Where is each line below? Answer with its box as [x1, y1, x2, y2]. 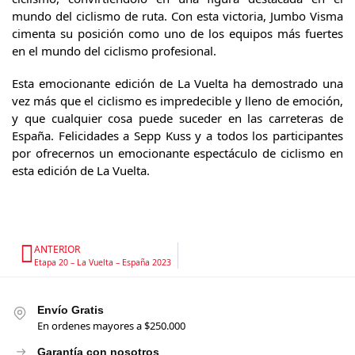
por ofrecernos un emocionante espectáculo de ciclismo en [12, 145, 343, 162]
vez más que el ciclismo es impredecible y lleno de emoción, [12, 93, 343, 109]
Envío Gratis [37, 303, 104, 316]
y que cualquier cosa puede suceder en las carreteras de [12, 110, 343, 127]
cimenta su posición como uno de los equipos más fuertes [12, 25, 343, 41]
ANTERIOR [34, 242, 80, 256]
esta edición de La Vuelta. [12, 162, 150, 179]
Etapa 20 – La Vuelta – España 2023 [34, 256, 171, 268]
